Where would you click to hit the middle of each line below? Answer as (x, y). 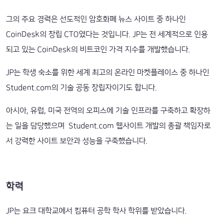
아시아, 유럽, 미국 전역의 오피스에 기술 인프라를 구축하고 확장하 (108, 110)
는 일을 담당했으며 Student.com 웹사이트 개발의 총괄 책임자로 (108, 126)
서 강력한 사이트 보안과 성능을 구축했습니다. (77, 141)
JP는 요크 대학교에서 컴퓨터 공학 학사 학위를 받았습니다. (96, 211)
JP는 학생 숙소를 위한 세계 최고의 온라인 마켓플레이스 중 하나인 (108, 72)
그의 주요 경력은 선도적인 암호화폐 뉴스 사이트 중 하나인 (96, 19)
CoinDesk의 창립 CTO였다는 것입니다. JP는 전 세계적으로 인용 (107, 34)
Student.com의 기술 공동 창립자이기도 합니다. (81, 88)
